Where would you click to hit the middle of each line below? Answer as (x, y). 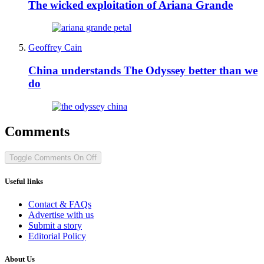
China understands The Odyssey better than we (143, 70)
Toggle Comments (40, 157)
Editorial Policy (57, 236)
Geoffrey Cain (55, 48)
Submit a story (55, 225)
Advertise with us (61, 214)
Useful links (24, 181)
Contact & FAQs (60, 204)
